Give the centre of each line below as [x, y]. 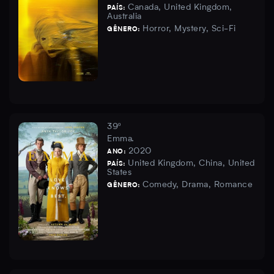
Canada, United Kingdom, [180, 8]
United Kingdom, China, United [191, 164]
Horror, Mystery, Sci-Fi [189, 29]
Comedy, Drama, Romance [198, 185]
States [119, 173]
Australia [124, 17]
